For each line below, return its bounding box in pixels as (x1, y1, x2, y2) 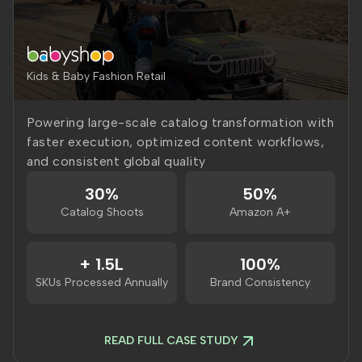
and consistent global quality (27, 154, 206, 169)
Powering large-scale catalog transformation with (27, 115, 334, 130)
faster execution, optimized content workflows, (27, 134, 324, 149)
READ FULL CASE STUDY (104, 334, 238, 347)
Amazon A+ (229, 205, 291, 219)
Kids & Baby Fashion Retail (27, 69, 166, 83)
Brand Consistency (210, 276, 310, 289)
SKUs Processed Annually (36, 276, 168, 289)
